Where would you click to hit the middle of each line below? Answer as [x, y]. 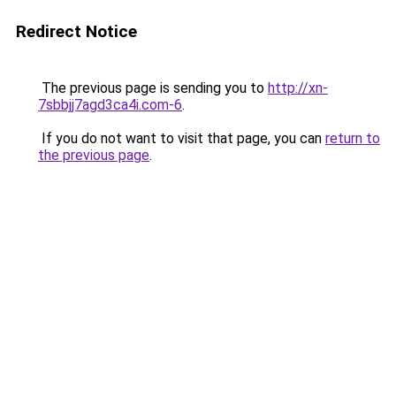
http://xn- [298, 88]
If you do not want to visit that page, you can [182, 138]
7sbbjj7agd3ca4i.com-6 [110, 105]
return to [353, 138]
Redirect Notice [76, 31]
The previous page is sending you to [153, 88]
